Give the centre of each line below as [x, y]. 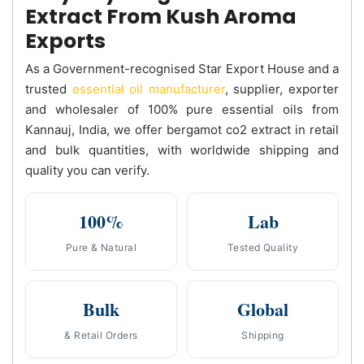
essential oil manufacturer [148, 89]
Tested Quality [263, 247]
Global [263, 309]
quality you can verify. [87, 170]
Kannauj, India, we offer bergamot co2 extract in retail [182, 129]
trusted [49, 89]
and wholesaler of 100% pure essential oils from [182, 109]
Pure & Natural [101, 247]
